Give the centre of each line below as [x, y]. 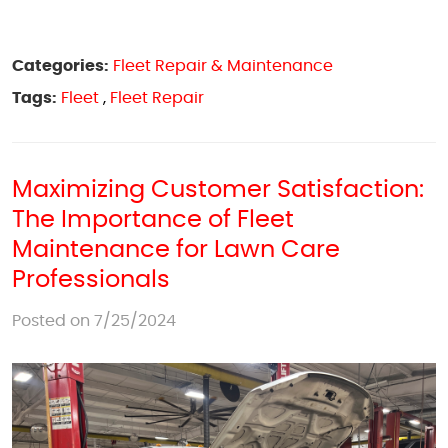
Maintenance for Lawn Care [176, 250]
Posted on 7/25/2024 [94, 321]
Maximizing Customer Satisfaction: [218, 190]
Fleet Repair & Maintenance [223, 66]
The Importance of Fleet [153, 220]
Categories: [60, 66]
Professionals [91, 280]
